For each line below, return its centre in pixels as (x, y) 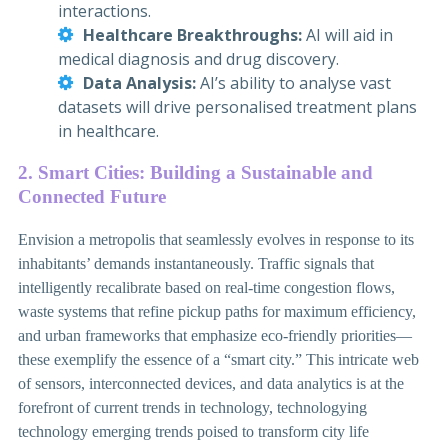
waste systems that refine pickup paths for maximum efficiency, (217, 312)
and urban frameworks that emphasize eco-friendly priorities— (215, 336)
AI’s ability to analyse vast (295, 82)
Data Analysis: (141, 82)
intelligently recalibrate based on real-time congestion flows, (206, 288)
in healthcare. (108, 130)
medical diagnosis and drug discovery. (198, 58)
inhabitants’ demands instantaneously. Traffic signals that (196, 264)
